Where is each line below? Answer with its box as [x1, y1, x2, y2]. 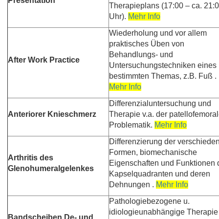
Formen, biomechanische [109, 148, 197, 157]
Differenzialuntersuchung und [109, 99, 211, 108]
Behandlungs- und [109, 50, 173, 59]
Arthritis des [8, 153, 53, 162]
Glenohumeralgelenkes [8, 164, 94, 173]
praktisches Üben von [109, 40, 184, 48]
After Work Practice [8, 56, 80, 65]
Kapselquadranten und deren [109, 170, 210, 178]
